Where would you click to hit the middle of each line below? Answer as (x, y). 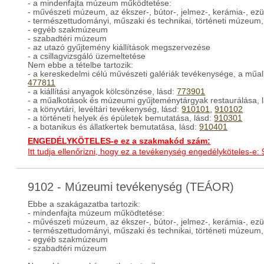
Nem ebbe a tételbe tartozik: (81, 65)
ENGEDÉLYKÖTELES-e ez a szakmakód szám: (119, 141)
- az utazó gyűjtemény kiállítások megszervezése (119, 47)
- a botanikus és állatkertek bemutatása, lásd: (114, 127)
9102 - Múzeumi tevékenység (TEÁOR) (131, 187)
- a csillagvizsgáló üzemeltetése (87, 56)
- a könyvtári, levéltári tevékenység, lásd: (105, 109)
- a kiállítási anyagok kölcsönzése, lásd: (103, 92)
